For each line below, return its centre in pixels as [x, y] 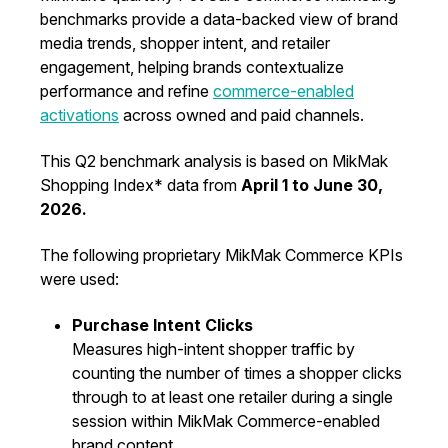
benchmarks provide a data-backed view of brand [219, 19]
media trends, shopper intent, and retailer [185, 43]
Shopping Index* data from [140, 185]
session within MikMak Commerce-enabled [226, 421]
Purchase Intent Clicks [162, 325]
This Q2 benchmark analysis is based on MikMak [214, 161]
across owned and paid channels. [241, 115]
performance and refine [126, 91]
